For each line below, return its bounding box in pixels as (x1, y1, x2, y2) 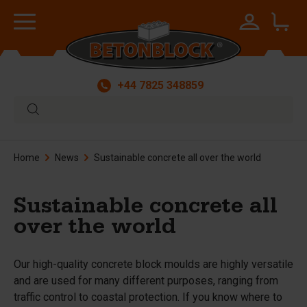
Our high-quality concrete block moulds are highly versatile (14, 258, 293, 271)
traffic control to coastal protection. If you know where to (14, 291, 282, 304)
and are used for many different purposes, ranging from (14, 274, 278, 287)
